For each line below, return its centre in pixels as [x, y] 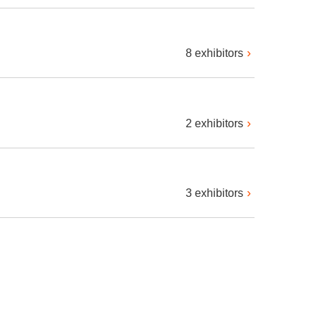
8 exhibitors [214, 53]
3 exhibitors [214, 193]
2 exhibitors [214, 123]
